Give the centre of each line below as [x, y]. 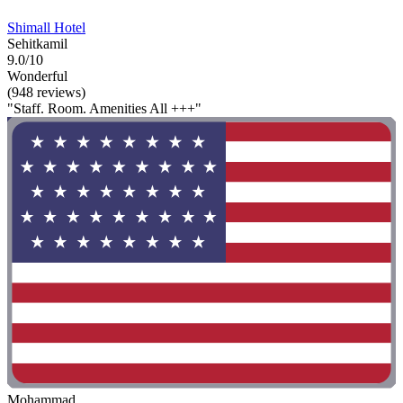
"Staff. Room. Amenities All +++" [104, 108]
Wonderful [37, 76]
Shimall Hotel [46, 27]
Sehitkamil [37, 43]
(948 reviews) [46, 92]
